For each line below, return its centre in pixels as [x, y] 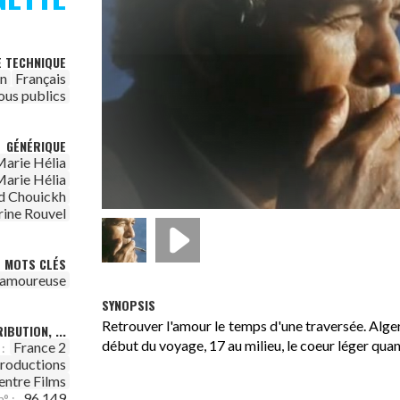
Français [41, 78]
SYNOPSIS [129, 304]
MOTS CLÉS [35, 264]
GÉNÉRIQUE [36, 146]
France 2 [40, 347]
